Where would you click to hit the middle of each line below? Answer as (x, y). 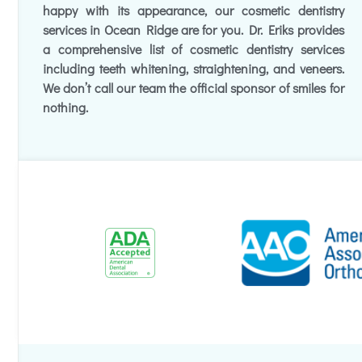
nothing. (65, 107)
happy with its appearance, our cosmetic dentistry (194, 10)
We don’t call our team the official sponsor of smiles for (194, 88)
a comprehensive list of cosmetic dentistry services (194, 49)
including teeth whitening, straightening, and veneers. (194, 68)
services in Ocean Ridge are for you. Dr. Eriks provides (194, 29)
